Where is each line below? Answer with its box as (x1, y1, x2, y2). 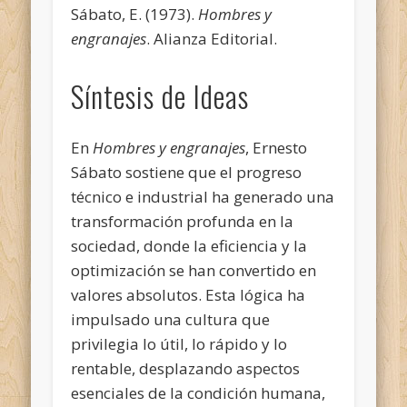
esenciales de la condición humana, (71, 382, 326, 403)
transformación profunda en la (71, 210, 294, 232)
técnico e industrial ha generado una (71, 185, 335, 207)
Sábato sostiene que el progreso (71, 161, 303, 183)
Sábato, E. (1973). (71, 3, 199, 25)
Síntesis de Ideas (71, 74, 250, 117)
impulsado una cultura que (71, 308, 271, 330)
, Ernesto (245, 136, 308, 158)
